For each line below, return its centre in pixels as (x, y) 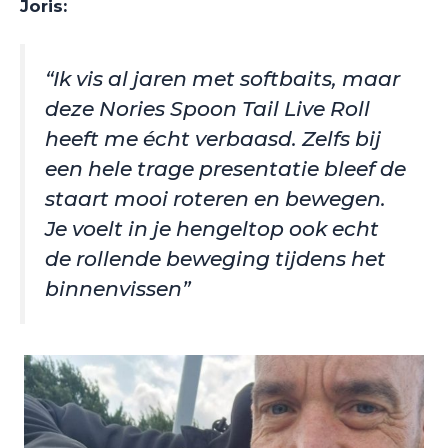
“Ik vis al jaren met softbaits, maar (222, 78)
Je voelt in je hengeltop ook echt (212, 228)
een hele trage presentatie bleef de (225, 168)
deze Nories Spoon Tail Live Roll (207, 108)
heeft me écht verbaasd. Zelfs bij (213, 138)
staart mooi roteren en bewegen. (215, 198)
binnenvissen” (117, 288)
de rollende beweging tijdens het (215, 258)
